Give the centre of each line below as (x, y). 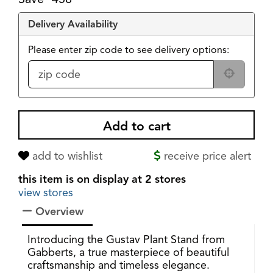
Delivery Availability (73, 24)
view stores (45, 192)
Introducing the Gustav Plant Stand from (126, 239)
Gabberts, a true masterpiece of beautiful (128, 252)
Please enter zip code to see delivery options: (128, 49)
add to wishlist (66, 156)
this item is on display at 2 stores (102, 179)
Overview (58, 211)
